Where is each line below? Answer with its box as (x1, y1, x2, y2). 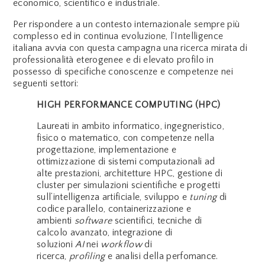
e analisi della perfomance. (105, 250, 218, 261)
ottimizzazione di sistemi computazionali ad (37, 156, 215, 167)
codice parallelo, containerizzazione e (37, 203, 192, 214)
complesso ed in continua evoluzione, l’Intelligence (13, 30, 224, 41)
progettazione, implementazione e (37, 144, 177, 155)
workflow (101, 238, 143, 250)
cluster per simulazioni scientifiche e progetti (37, 179, 221, 190)
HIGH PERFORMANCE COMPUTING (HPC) (37, 99, 221, 110)
